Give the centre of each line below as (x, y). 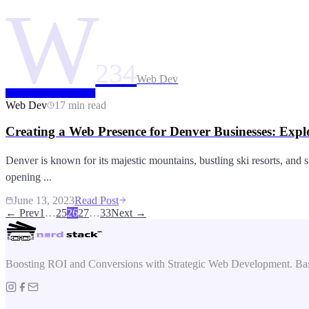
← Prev (22, 213)
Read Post (97, 201)
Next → (129, 213)
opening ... (29, 177)
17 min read (80, 105)
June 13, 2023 (44, 201)
